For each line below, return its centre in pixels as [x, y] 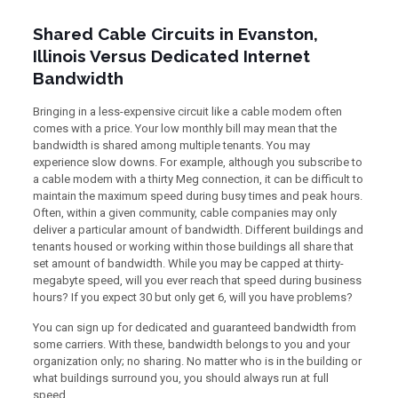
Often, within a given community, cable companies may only [184, 213]
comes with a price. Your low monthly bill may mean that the [184, 128]
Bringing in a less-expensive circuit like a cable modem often [187, 111]
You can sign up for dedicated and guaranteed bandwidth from [194, 327]
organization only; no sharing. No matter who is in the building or [197, 361]
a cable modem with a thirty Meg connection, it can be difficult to [198, 179]
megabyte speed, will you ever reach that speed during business [197, 280]
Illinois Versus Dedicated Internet [171, 56]
